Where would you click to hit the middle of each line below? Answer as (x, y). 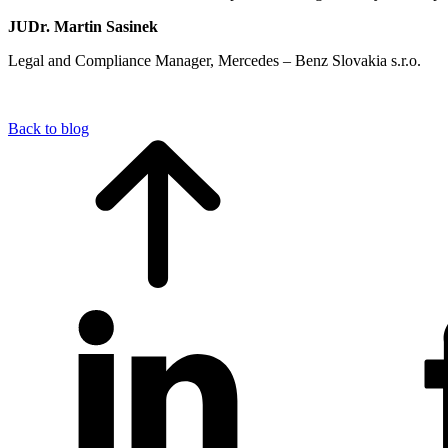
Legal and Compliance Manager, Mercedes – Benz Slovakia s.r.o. (214, 60)
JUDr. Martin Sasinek (83, 26)
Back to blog (48, 128)
